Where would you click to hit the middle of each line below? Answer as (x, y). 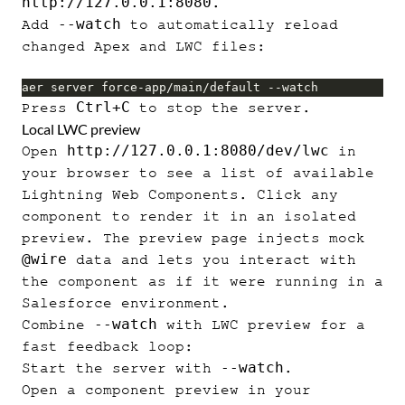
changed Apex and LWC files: (144, 46)
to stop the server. (221, 108)
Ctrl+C (103, 107)
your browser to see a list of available (198, 173)
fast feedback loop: (108, 346)
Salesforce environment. (126, 303)
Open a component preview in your (166, 390)
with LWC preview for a (261, 325)
